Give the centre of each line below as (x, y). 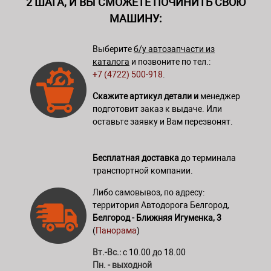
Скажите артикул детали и (145, 96)
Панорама (116, 230)
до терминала (207, 158)
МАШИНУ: (135, 18)
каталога (111, 61)
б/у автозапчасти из (174, 49)
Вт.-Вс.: (107, 252)
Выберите (113, 49)
